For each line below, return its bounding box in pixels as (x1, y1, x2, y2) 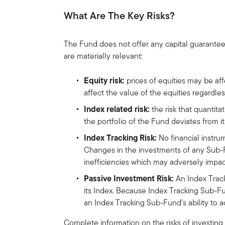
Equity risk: (84, 74, 125, 86)
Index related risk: (84, 102, 150, 115)
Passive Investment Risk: (84, 172, 174, 184)
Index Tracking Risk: (84, 131, 159, 144)
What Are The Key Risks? (64, 8, 175, 23)
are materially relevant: (64, 50, 145, 62)
